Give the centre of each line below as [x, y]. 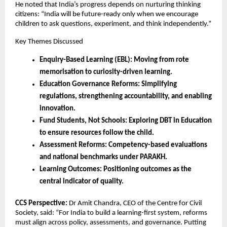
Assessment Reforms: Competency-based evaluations [123, 145]
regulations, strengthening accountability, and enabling [126, 97]
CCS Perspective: [42, 204]
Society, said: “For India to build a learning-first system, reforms [111, 213]
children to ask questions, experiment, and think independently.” [113, 24]
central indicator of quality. [82, 182]
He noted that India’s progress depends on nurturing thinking [108, 5]
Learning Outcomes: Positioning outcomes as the [116, 170]
